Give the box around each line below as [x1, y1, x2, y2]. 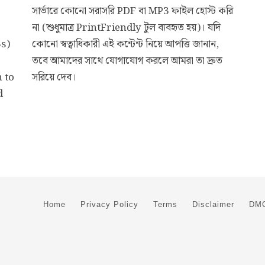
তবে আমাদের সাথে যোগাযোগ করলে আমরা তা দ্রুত [32, 53, 222, 69]
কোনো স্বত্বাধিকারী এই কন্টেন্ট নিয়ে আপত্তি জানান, [32, 36, 219, 53]
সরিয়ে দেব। [32, 69, 76, 86]
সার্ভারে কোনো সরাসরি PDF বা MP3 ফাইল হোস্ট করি [32, 3, 233, 20]
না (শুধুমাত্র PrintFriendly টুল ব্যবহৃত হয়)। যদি [32, 20, 221, 36]
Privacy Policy [80, 200, 138, 209]
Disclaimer [192, 200, 234, 209]
